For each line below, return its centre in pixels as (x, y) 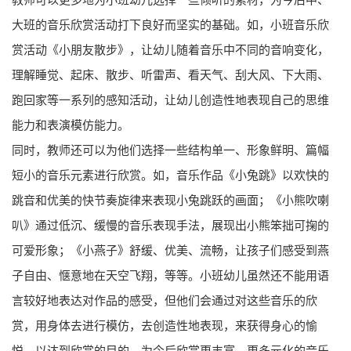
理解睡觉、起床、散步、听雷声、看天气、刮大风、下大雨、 (170, 75)
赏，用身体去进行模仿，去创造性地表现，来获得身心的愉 (165, 326)
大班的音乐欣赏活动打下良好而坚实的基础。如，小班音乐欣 (170, 25)
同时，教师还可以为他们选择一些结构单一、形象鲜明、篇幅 (170, 150)
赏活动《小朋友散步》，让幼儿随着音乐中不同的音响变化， (170, 50)
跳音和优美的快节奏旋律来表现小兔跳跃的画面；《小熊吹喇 (170, 200)
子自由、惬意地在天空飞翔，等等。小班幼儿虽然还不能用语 (170, 275)
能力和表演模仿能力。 (71, 125)
